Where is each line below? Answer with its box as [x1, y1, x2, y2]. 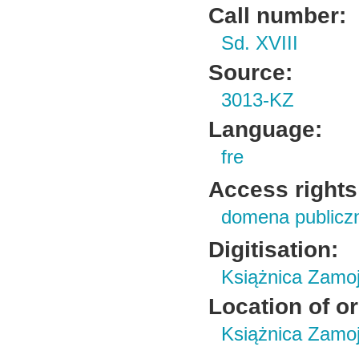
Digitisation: [208, 236, 339, 262]
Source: [208, 59, 293, 85]
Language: [208, 116, 323, 142]
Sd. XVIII [221, 33, 299, 54]
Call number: [208, 2, 347, 28]
